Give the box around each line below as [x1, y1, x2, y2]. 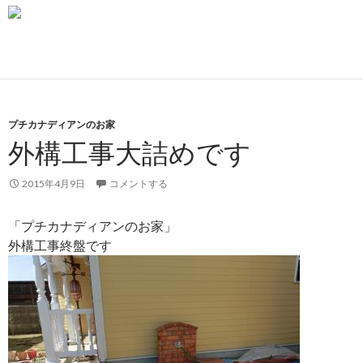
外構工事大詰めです [8, 135, 251, 169]
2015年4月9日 [22, 177, 85, 190]
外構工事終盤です [8, 237, 112, 253]
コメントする [109, 177, 168, 190]
